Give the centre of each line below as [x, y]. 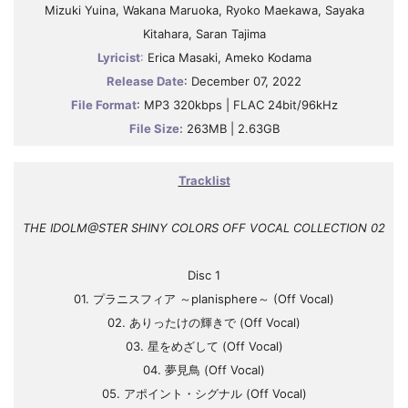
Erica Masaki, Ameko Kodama [227, 57]
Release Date [145, 81]
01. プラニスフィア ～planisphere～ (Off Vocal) [204, 299]
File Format [103, 105]
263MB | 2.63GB [231, 128]
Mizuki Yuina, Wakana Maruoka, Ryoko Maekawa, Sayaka [204, 10]
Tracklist [204, 180]
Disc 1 [204, 275]
